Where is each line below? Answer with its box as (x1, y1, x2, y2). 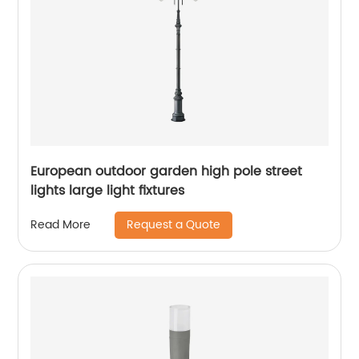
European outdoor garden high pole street (30, 160, 303, 182)
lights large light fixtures (30, 179, 185, 201)
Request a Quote (127, 215, 221, 234)
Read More (30, 216, 91, 235)
